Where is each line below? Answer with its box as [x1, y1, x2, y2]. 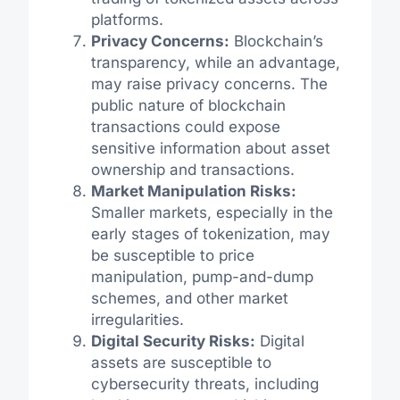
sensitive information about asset [90, 139, 330, 158]
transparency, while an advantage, [90, 54, 340, 72]
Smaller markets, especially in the [90, 204, 333, 222]
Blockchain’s [229, 32, 323, 51]
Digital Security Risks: [90, 332, 255, 351]
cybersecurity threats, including [90, 375, 319, 394]
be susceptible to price [90, 246, 254, 265]
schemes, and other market [90, 289, 288, 308]
